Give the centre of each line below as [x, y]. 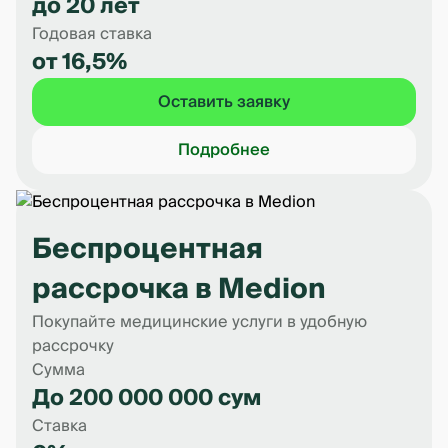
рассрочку [73, 346]
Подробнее [224, 150]
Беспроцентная [147, 249]
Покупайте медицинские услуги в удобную [199, 322]
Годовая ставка [92, 34]
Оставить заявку [224, 102]
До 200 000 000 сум [146, 398]
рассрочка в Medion [179, 289]
